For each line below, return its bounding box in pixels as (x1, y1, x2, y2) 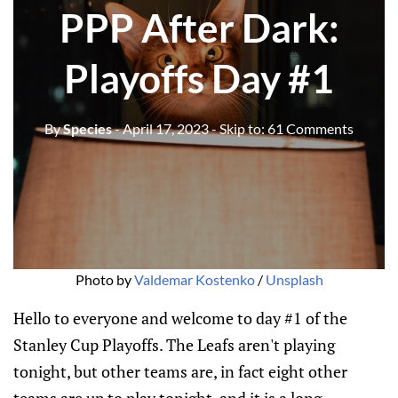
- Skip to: (211, 119, 267, 137)
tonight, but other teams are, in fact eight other (13, 361, 347, 382)
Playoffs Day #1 (64, 54, 334, 101)
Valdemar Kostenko (133, 271, 255, 288)
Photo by (75, 271, 134, 288)
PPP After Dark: (59, 4, 339, 51)
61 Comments (267, 119, 354, 137)
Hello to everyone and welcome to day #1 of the (13, 307, 347, 329)
